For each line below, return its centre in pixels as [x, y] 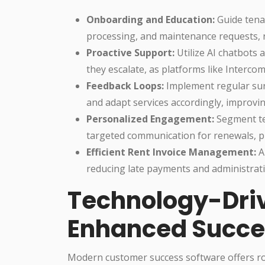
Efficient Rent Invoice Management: [171, 152]
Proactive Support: [130, 52]
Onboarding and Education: [151, 19]
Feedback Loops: [125, 85]
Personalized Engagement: [150, 119]
